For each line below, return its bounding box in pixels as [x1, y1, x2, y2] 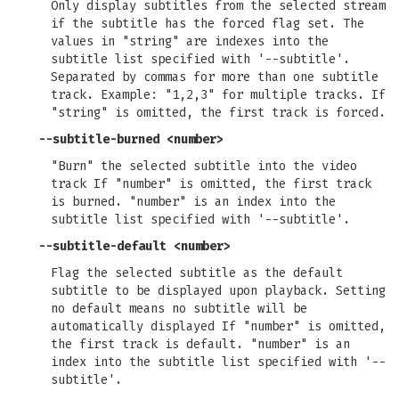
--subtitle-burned [38, 132, 159, 147]
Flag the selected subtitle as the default [51, 265, 343, 281]
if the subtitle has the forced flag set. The [51, 16, 364, 31]
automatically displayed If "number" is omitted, [51, 319, 386, 334]
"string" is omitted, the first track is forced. [51, 105, 386, 120]
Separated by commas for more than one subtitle [51, 69, 379, 85]
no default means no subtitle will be [51, 301, 307, 316]
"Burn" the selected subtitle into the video [51, 159, 357, 174]
